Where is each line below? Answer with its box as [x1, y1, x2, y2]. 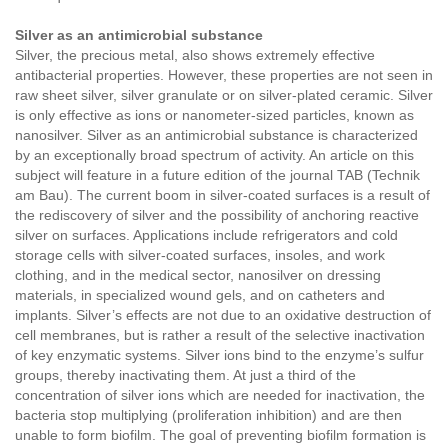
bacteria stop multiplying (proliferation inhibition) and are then [15, 407, 402, 424]
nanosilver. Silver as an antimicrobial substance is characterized [15, 127, 418, 144]
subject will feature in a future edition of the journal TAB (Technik [15, 167, 420, 184]
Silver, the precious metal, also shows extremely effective [15, 47, 375, 64]
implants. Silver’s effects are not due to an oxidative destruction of [15, 307, 431, 324]
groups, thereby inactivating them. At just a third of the [15, 367, 356, 384]
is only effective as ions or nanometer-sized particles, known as [15, 107, 414, 124]
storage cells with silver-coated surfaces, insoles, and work [15, 247, 385, 264]
